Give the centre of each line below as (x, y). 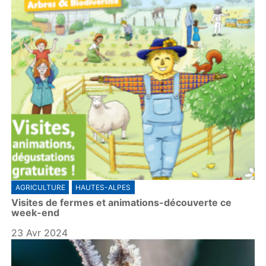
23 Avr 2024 (40, 233)
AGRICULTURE (40, 188)
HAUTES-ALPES (103, 188)
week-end (36, 213)
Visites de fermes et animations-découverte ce (122, 203)
